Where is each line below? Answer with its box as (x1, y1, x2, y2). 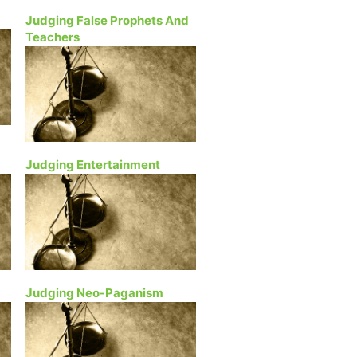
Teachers (25, 29, 80, 45)
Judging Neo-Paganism (25, 284, 163, 300)
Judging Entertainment (25, 157, 160, 173)
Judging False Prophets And (25, 13, 189, 29)
